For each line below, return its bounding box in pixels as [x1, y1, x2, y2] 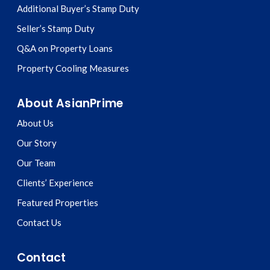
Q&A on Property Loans [17, 43, 113, 54]
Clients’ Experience [17, 177, 93, 188]
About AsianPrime [17, 95, 124, 111]
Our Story [17, 137, 57, 148]
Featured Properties [17, 197, 98, 208]
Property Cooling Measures [17, 63, 129, 74]
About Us [17, 118, 54, 128]
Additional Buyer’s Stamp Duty [17, 3, 139, 14]
